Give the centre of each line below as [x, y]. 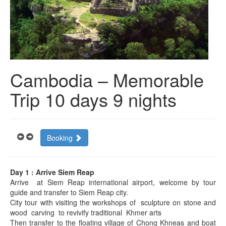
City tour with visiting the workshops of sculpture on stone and [113, 202]
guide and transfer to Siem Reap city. [69, 192]
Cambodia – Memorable [107, 79]
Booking [61, 138]
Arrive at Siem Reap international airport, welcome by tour [113, 182]
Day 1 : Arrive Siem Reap [52, 172]
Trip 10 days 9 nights [93, 99]
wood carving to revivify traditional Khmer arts [86, 212]
